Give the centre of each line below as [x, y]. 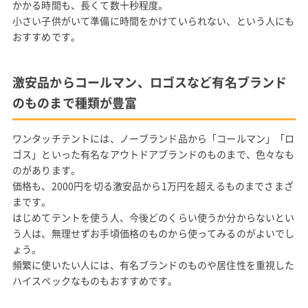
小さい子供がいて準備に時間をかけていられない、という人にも [153, 20]
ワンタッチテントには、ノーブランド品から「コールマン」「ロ [153, 138]
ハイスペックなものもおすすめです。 [95, 280]
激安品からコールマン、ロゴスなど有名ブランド [150, 82]
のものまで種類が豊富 [75, 102]
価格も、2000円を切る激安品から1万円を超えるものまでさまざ [153, 185]
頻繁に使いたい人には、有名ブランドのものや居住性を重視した [153, 264]
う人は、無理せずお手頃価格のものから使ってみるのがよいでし [153, 233]
